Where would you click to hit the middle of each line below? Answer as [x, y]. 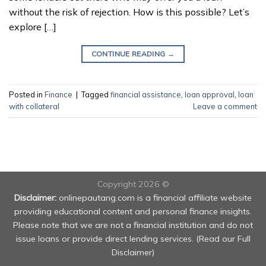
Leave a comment [225, 107]
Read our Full [224, 238]
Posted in [27, 95]
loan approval [210, 95]
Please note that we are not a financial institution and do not [133, 225]
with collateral [34, 107]
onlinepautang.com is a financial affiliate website [155, 197]
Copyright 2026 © [133, 184]
